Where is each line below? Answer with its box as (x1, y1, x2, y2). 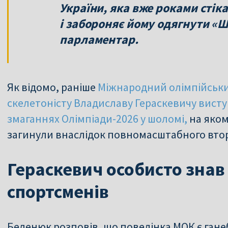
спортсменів (7, 180, 109, 203)
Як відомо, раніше (7, 79, 98, 94)
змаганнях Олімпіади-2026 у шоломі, (7, 111, 187, 126)
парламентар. (60, 31, 138, 47)
